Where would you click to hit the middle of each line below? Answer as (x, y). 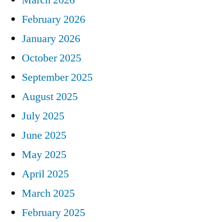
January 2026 (51, 38)
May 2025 (44, 154)
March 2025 (48, 193)
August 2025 (50, 96)
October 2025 (52, 58)
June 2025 (44, 135)
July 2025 (43, 116)
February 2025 (54, 212)
